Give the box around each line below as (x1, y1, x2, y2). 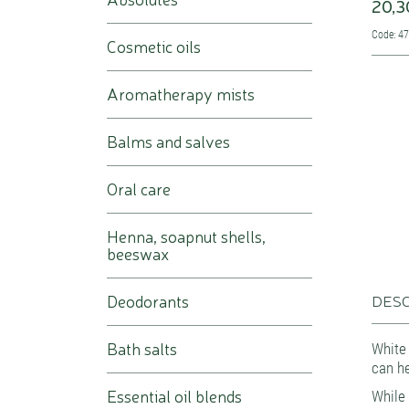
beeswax (107, 242, 169, 265)
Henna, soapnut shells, (107, 225, 266, 247)
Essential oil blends (107, 384, 242, 407)
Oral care (107, 177, 171, 200)
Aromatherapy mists (107, 82, 255, 105)
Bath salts (107, 337, 177, 360)
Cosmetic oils (107, 35, 201, 58)
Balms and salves (107, 130, 230, 152)
